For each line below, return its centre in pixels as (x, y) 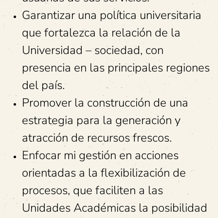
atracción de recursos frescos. (97, 138)
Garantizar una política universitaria (112, 15)
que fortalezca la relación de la (101, 33)
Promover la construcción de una (105, 103)
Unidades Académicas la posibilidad (115, 208)
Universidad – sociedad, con (93, 50)
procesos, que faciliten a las (92, 190)
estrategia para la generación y (101, 120)
